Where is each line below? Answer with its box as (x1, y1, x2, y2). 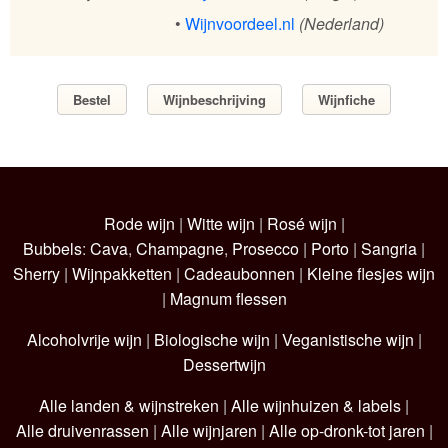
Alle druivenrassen (15, 418, 149, 442)
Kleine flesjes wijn (307, 261, 435, 285)
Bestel (73, 90, 111, 110)
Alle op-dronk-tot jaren (268, 418, 425, 442)
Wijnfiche (318, 90, 375, 110)
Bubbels (23, 236, 82, 260)
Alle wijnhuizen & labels (231, 393, 401, 417)
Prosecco (232, 236, 299, 260)
